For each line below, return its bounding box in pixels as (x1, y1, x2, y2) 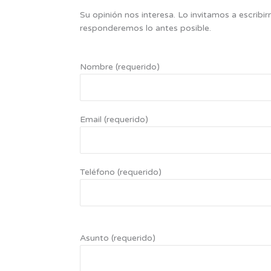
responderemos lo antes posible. (80, 22, 211, 33)
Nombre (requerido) (80, 62, 160, 73)
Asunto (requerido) (80, 233, 155, 244)
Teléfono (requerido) (80, 167, 162, 178)
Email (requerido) (80, 114, 148, 125)
